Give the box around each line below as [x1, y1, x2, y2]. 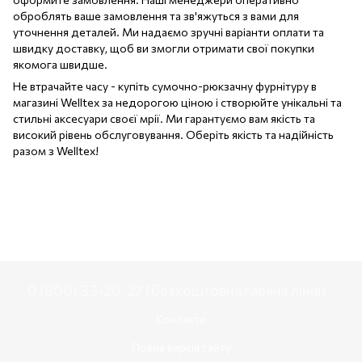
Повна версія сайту [131, 340, 231, 354]
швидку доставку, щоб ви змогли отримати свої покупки [13, 41, 314, 56]
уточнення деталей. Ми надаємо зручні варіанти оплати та [13, 25, 324, 40]
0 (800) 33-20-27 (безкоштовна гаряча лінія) [27, 281, 326, 299]
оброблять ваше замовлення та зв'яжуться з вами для [13, 9, 299, 23]
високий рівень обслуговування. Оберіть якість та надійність [13, 128, 334, 142]
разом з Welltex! [13, 144, 99, 158]
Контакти [156, 312, 206, 326]
